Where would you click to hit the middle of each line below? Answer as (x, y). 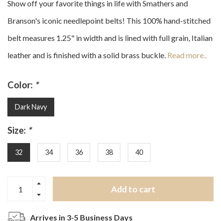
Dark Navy (31, 107)
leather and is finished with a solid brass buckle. (87, 55)
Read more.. (187, 55)
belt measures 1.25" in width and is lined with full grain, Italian (110, 38)
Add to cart (133, 189)
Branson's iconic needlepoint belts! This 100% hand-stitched (109, 21)
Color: (21, 85)
